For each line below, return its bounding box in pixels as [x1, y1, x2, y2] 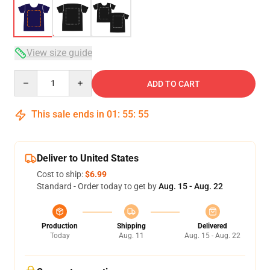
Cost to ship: [37, 169, 85, 179]
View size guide [27, 47, 92, 58]
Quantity [14, 71, 47, 80]
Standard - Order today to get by [37, 181, 159, 191]
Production [42, 222, 78, 230]
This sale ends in [29, 108, 107, 120]
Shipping [116, 222, 146, 230]
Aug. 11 [118, 231, 144, 240]
